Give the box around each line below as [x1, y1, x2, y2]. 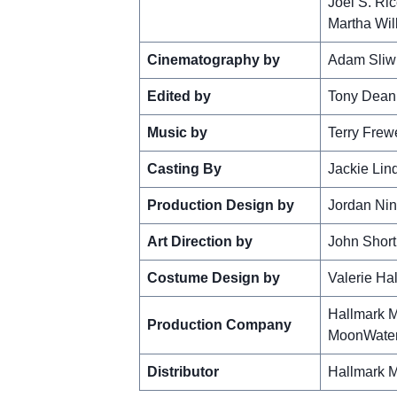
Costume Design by [146, 269, 280, 285]
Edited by [146, 88, 211, 104]
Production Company [146, 316, 292, 332]
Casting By [146, 160, 222, 176]
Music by [146, 124, 207, 140]
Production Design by [146, 197, 294, 213]
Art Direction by [146, 233, 253, 249]
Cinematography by [146, 51, 280, 67]
